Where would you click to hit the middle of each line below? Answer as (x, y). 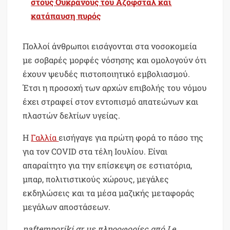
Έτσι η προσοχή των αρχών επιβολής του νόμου (115, 88)
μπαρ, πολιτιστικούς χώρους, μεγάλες (96, 179)
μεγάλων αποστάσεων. (67, 207)
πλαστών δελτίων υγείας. (72, 116)
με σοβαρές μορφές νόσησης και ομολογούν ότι (115, 60)
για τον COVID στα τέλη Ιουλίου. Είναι (95, 151)
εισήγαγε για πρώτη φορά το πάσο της (131, 138)
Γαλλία (45, 138)
